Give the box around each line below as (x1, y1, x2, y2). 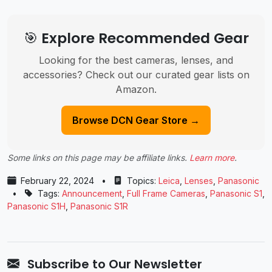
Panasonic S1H (7, 200, 66, 211)
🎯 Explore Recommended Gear (23, 27, 249, 48)
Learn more (189, 152, 234, 163)
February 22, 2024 (21, 175, 94, 186)
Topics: (124, 175, 158, 186)
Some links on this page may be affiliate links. (7, 152, 189, 163)
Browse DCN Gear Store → (72, 114, 200, 126)
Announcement (62, 188, 122, 199)
